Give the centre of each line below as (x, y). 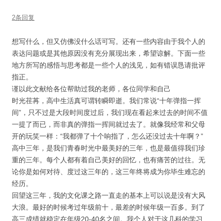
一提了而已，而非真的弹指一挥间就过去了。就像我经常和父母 (109, 124)
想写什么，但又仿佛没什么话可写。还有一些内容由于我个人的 (109, 41)
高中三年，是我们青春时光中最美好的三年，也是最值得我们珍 (109, 148)
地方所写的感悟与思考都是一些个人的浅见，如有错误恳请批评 (109, 65)
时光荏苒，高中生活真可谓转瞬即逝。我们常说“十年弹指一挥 (106, 101)
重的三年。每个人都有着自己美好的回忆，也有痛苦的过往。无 (109, 160)
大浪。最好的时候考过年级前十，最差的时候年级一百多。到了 (109, 207)
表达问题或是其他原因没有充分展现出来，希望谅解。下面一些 (109, 53)
